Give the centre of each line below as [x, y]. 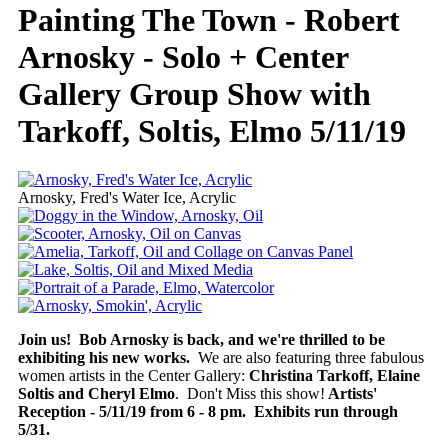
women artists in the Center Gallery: [131, 376]
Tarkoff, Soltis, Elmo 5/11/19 [212, 130]
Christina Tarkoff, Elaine [332, 376]
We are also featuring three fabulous [309, 358]
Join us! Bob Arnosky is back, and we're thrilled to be [201, 340]
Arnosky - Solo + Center [183, 56]
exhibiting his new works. [106, 358]
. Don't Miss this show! [250, 394]
